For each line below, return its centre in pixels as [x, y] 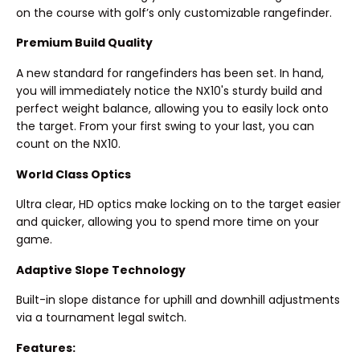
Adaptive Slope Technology [101, 270]
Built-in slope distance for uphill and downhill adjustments [178, 300]
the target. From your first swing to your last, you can [165, 126]
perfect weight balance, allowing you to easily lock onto [172, 108]
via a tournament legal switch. [101, 318]
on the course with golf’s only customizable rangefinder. [174, 12]
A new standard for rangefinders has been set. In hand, [170, 73]
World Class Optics [74, 174]
